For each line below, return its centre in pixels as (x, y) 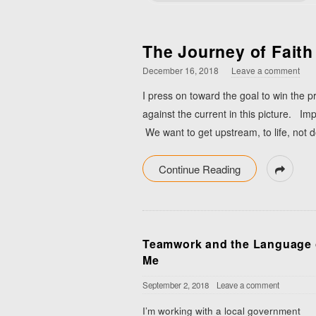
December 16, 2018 (181, 70)
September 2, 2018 (176, 285)
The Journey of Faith (228, 51)
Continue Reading (200, 169)
